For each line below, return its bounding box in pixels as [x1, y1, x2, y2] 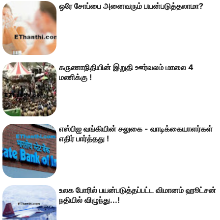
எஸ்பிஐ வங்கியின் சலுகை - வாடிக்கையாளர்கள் [59, 124, 213, 134]
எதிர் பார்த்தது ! [59, 134, 109, 144]
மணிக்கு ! [59, 72, 92, 82]
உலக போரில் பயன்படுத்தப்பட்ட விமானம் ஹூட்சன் [59, 185, 216, 195]
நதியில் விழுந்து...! [59, 195, 120, 205]
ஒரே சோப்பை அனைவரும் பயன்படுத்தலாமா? [59, 1, 203, 11]
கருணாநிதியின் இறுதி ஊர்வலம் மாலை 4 [59, 62, 193, 73]
